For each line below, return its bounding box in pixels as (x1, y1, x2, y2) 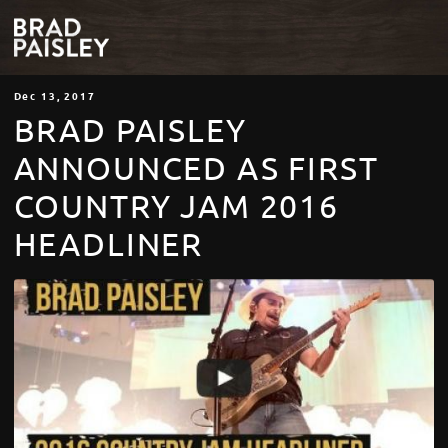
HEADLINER (13, 225, 204, 267)
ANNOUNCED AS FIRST (13, 149, 379, 191)
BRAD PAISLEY (13, 111, 247, 153)
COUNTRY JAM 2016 (13, 187, 339, 229)
